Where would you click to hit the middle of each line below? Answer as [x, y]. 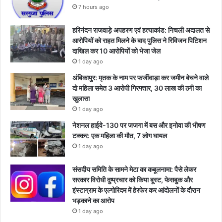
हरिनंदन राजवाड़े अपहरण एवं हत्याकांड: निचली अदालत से [141, 30]
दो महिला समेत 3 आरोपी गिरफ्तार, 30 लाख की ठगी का [137, 88]
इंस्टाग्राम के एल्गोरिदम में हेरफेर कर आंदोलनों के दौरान [136, 190]
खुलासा [81, 99]
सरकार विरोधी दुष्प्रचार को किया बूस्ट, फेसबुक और [133, 180]
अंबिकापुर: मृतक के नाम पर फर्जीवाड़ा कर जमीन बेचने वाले [140, 78]
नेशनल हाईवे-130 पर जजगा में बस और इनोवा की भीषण [139, 125]
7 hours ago [94, 7]
